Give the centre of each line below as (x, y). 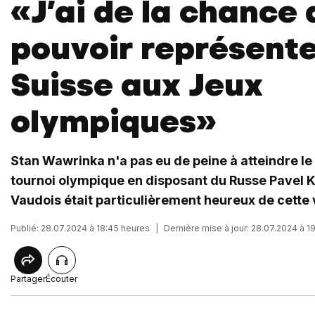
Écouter (62, 279)
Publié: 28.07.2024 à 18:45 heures (80, 228)
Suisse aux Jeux (137, 85)
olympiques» (113, 121)
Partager (28, 279)
